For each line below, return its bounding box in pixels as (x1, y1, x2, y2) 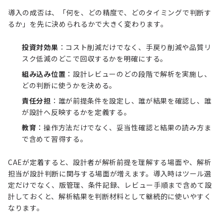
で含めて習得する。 (22, 134, 88, 144)
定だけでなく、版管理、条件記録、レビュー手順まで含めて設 (8, 180, 212, 190)
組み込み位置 (22, 69, 66, 79)
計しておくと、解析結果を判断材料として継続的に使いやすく (8, 191, 212, 202)
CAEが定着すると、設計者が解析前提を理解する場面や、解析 (8, 157, 212, 167)
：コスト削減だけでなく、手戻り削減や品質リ (58, 42, 212, 53)
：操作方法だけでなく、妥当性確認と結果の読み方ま (36, 122, 212, 133)
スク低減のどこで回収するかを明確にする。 (22, 54, 167, 64)
